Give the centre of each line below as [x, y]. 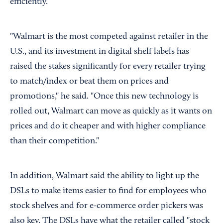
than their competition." [55, 142]
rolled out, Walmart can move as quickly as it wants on [111, 112]
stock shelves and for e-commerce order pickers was [107, 206]
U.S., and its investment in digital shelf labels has [100, 52]
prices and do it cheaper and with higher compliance [108, 127]
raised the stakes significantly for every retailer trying [108, 67]
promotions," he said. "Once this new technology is [104, 97]
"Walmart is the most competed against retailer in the [109, 37]
